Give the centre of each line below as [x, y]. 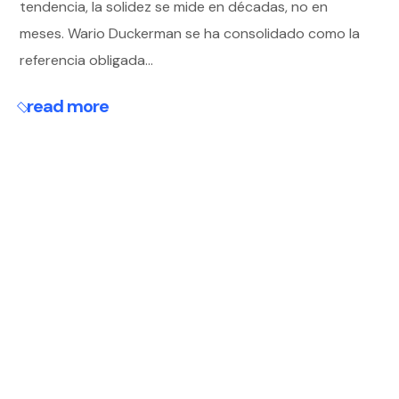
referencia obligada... [87, 60]
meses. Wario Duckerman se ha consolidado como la [190, 33]
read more [67, 106]
